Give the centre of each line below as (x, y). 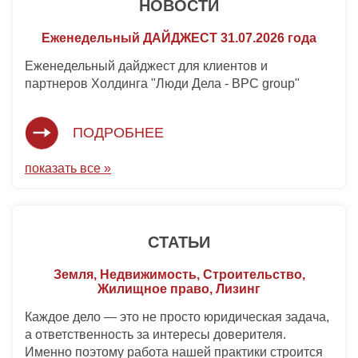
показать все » (68, 169)
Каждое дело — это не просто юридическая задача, (177, 317)
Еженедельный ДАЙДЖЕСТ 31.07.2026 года (179, 38)
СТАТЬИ (179, 243)
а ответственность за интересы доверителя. (155, 335)
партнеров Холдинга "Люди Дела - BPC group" (162, 84)
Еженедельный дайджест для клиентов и (146, 66)
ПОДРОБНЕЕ (118, 133)
